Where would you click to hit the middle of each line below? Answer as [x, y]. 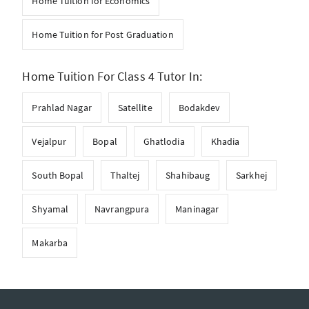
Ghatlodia [164, 141]
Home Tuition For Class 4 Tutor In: [112, 76]
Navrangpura [122, 209]
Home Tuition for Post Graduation [103, 34]
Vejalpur [49, 141]
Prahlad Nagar [62, 107]
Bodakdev [199, 107]
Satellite [135, 107]
